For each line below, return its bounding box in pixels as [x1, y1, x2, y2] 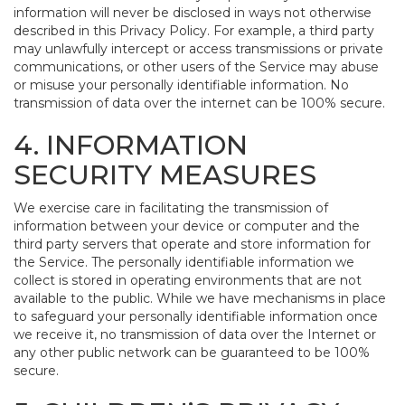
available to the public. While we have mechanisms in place [14, 290, 386, 306]
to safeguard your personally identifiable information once [14, 308, 378, 325]
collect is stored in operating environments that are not [14, 272, 362, 288]
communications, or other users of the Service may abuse [14, 59, 379, 75]
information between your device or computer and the [14, 218, 360, 234]
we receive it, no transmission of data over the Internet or [14, 326, 376, 343]
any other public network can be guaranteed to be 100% [14, 344, 370, 361]
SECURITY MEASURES [14, 158, 316, 192]
